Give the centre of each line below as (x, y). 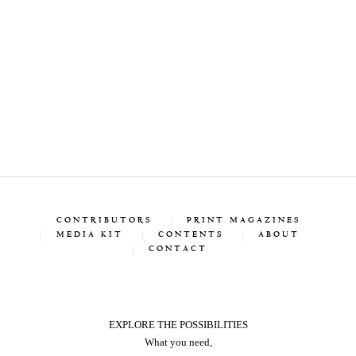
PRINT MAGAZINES (243, 221)
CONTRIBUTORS (104, 221)
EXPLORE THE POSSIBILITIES (178, 325)
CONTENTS (191, 235)
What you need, (178, 342)
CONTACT (178, 249)
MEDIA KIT (90, 235)
